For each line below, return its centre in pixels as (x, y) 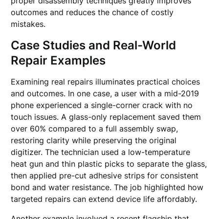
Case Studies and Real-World (94, 45)
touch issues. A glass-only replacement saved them (106, 117)
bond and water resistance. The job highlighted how (107, 187)
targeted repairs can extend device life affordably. (104, 199)
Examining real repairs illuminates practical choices (106, 82)
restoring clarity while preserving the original (94, 140)
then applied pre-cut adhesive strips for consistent (105, 175)
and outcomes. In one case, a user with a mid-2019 (105, 93)
